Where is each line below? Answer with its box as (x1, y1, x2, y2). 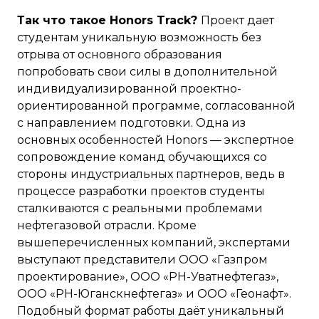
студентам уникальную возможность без (17, 31, 261, 44)
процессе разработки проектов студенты (17, 184, 265, 198)
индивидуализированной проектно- (17, 82, 241, 95)
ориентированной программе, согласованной (17, 99, 296, 113)
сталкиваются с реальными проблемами (17, 202, 263, 215)
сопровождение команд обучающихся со (17, 150, 267, 164)
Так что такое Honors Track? (17, 14, 201, 27)
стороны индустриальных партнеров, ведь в (17, 167, 285, 181)
